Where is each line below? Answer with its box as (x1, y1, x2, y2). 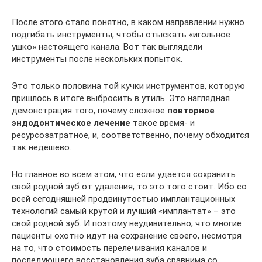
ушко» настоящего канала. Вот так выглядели (12, 42, 202, 52)
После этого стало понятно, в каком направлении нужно (12, 17, 244, 27)
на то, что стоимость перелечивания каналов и (12, 243, 207, 253)
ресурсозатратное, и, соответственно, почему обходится (12, 130, 249, 140)
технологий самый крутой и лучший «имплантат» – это (12, 206, 236, 216)
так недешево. (12, 142, 71, 153)
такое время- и (130, 118, 195, 128)
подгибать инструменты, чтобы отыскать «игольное (12, 29, 230, 40)
